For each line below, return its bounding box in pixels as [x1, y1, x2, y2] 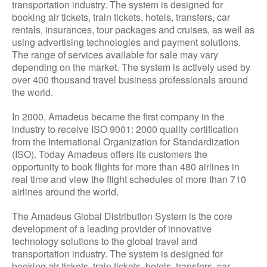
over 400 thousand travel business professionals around [12, 73, 248, 86]
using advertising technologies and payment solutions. [12, 35, 241, 49]
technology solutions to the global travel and [12, 234, 197, 248]
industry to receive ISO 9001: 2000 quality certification [12, 122, 238, 136]
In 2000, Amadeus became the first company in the [12, 110, 225, 123]
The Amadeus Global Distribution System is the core [12, 209, 232, 223]
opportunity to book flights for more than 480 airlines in [12, 160, 240, 173]
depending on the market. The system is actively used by [12, 60, 250, 74]
